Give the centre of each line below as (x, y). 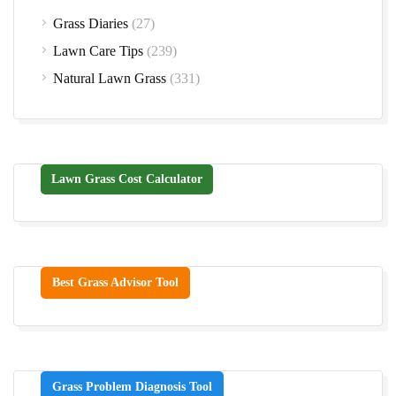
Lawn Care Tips (98, 50)
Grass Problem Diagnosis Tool (132, 386)
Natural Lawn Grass (110, 78)
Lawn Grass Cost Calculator (127, 179)
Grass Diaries (91, 23)
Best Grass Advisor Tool (115, 282)
